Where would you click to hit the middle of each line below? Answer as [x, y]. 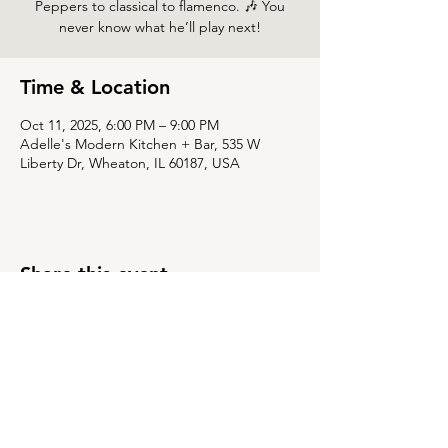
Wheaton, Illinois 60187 [159, 421]
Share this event [94, 274]
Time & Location [95, 87]
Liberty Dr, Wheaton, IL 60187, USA [130, 163]
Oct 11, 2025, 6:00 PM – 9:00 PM [119, 125]
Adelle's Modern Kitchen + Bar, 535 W [140, 144]
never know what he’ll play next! [160, 27]
